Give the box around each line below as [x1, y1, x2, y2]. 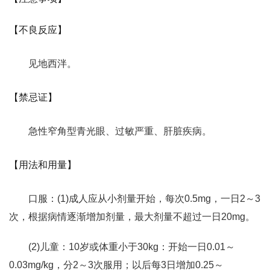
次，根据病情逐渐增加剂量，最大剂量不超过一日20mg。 [9, 212, 255, 222]
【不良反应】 [9, 25, 67, 35]
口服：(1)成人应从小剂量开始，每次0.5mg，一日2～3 [28, 193, 260, 204]
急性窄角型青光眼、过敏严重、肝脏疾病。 [28, 126, 212, 136]
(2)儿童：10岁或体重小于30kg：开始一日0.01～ [28, 242, 235, 252]
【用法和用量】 [9, 160, 77, 170]
